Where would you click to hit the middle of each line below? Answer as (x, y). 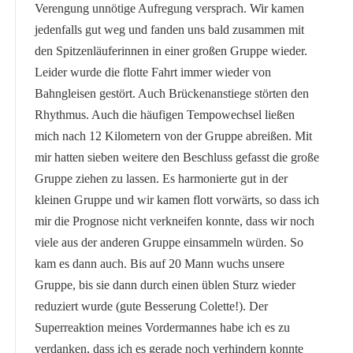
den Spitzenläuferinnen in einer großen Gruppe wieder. (171, 51)
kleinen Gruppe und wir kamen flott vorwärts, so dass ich (176, 200)
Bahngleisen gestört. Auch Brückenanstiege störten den (171, 94)
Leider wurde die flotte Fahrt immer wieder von (152, 72)
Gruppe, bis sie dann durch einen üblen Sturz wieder (165, 285)
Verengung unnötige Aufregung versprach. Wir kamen (169, 9)
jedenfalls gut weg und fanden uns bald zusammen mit (169, 30)
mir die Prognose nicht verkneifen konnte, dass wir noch (174, 221)
